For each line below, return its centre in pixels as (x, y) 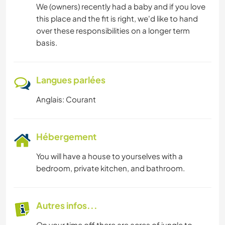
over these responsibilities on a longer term (113, 31)
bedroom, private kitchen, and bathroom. (110, 168)
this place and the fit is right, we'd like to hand (117, 19)
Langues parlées (71, 80)
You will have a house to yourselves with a (109, 156)
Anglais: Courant (66, 99)
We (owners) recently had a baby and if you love (121, 7)
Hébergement (66, 137)
